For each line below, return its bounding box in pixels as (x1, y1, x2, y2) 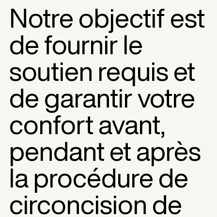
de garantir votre (9, 84, 196, 111)
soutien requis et (9, 57, 196, 84)
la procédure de (9, 164, 189, 191)
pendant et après (9, 137, 201, 164)
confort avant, (9, 110, 166, 138)
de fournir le (9, 31, 143, 58)
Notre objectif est (9, 4, 205, 31)
